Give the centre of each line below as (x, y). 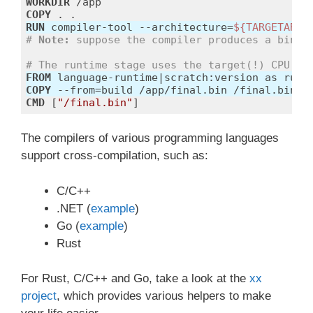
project (39, 296)
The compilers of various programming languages (150, 138)
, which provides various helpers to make (164, 296)
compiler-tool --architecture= (139, 27)
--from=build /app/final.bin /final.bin (174, 90)
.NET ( (74, 208)
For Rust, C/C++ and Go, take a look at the (135, 279)
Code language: (54, 117)
